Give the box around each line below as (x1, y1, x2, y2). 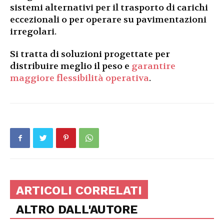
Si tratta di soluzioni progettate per (10, 48, 170, 60)
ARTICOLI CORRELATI (16, 183, 142, 197)
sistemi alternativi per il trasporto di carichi (10, 1, 208, 13)
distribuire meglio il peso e (10, 60, 131, 72)
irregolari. (10, 25, 56, 37)
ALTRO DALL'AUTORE (16, 202, 137, 216)
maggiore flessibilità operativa (10, 72, 149, 84)
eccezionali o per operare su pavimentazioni (10, 13, 206, 25)
